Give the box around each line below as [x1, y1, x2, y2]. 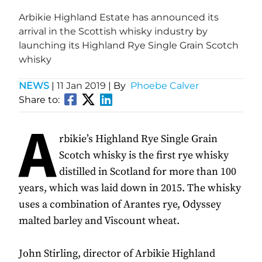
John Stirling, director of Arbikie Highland [19, 247, 215, 261]
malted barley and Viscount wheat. [19, 214, 180, 228]
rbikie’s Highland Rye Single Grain [59, 132, 218, 146]
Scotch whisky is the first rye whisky [59, 149, 229, 163]
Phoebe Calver [130, 80, 199, 92]
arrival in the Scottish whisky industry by [19, 26, 208, 37]
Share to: [19, 94, 60, 106]
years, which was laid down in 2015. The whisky [19, 181, 241, 195]
